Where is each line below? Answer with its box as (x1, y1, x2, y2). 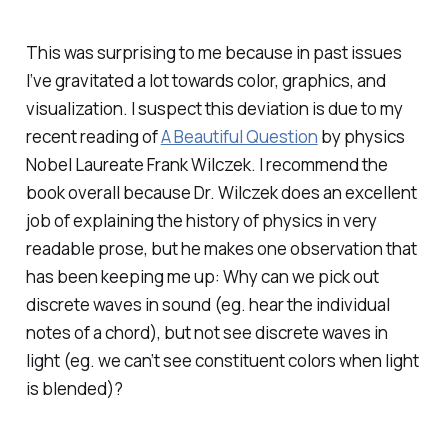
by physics (317, 125, 405, 149)
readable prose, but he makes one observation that (25, 237, 417, 261)
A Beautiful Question (160, 125, 318, 149)
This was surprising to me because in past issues (25, 41, 402, 65)
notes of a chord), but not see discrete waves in (25, 321, 388, 345)
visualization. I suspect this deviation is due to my (25, 97, 403, 121)
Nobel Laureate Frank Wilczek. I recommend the (25, 153, 388, 177)
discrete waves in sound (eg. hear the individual (25, 293, 390, 317)
